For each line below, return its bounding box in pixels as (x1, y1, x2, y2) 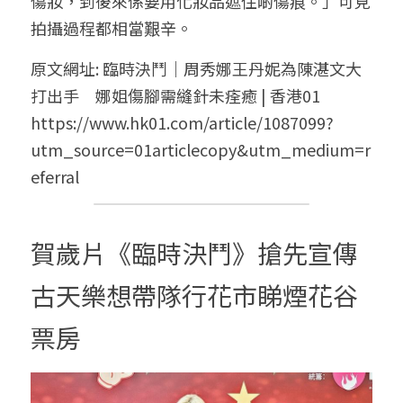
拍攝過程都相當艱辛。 (31, 16, 193, 40)
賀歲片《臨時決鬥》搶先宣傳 (31, 235, 358, 271)
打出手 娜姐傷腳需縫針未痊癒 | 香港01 (31, 84, 320, 107)
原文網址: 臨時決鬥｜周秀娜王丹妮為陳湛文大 (31, 57, 362, 80)
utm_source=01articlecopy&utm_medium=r (31, 138, 371, 161)
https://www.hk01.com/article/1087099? (31, 111, 334, 134)
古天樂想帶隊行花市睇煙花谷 (31, 277, 358, 313)
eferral (31, 165, 79, 188)
